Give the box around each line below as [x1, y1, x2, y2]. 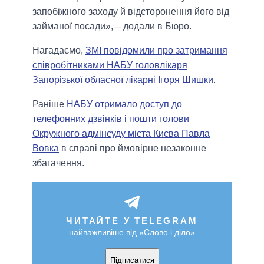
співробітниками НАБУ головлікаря [32, 60, 187, 71]
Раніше [32, 99, 67, 110]
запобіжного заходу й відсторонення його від [32, 6, 229, 17]
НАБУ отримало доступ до [67, 99, 182, 110]
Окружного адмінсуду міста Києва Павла [32, 128, 210, 139]
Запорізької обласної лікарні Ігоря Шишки [32, 75, 213, 85]
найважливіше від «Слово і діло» [69, 227, 195, 237]
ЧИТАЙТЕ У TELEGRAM [66, 216, 198, 226]
